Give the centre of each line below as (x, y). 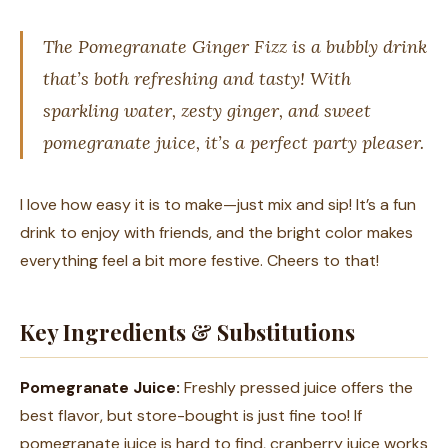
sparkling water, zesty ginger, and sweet (207, 110)
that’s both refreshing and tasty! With (197, 78)
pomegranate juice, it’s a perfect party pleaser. (233, 142)
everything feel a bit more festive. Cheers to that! (199, 260)
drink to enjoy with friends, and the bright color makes (216, 232)
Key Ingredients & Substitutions (187, 332)
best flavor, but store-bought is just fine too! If (191, 415)
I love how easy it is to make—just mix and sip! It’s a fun (218, 204)
